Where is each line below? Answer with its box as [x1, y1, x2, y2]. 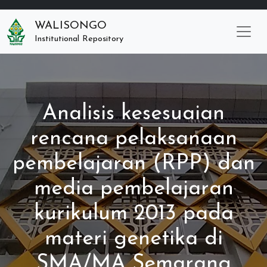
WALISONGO [35, 20, 107, 32]
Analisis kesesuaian [42, 103, 225, 125]
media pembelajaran [33, 178, 234, 200]
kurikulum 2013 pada [33, 203, 234, 225]
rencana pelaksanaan [30, 128, 237, 150]
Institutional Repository [35, 35, 123, 44]
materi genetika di [44, 228, 223, 250]
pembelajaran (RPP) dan [12, 153, 255, 175]
